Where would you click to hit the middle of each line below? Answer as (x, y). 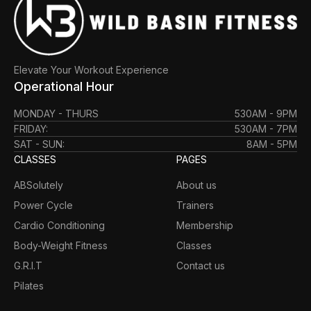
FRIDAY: (31, 128)
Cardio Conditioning (59, 225)
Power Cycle (43, 205)
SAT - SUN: (39, 144)
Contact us (201, 265)
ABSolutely (39, 185)
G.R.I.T (28, 265)
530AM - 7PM (266, 128)
